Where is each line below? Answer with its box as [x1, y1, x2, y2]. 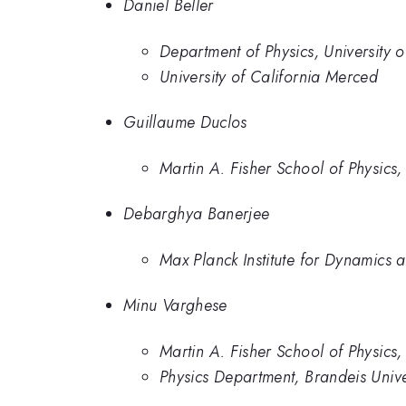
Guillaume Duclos [123, 111, 247, 135]
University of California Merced [159, 64, 379, 89]
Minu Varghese [123, 294, 227, 318]
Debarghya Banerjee [123, 202, 270, 227]
